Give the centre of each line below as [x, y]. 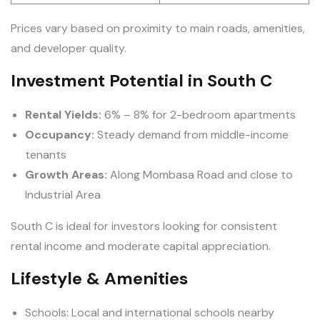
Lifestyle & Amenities [99, 279]
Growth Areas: [66, 175]
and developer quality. [69, 49]
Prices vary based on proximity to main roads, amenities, [158, 29]
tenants [46, 155]
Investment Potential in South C [141, 81]
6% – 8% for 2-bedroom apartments [199, 115]
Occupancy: [60, 135]
